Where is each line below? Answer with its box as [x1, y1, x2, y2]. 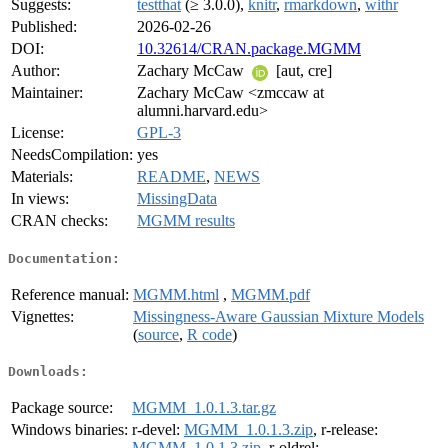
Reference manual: [11, 285, 129, 303]
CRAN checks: [11, 212, 108, 230]
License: [11, 124, 64, 142]
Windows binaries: [11, 421, 128, 439]
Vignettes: [11, 307, 74, 325]
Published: [11, 18, 77, 36]
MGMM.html [133, 285, 219, 303]
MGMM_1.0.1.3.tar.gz [132, 399, 276, 417]
